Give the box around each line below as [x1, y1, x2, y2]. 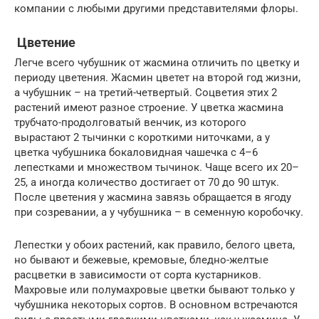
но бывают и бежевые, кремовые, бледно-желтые [14, 253, 268, 266]
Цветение [14, 34, 75, 50]
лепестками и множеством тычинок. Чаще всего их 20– [14, 160, 299, 174]
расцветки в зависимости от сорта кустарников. [14, 268, 261, 281]
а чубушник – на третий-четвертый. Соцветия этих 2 [14, 85, 277, 99]
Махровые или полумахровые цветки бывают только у [14, 283, 295, 296]
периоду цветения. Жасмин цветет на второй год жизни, [14, 70, 300, 84]
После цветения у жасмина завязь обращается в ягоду [14, 190, 291, 204]
